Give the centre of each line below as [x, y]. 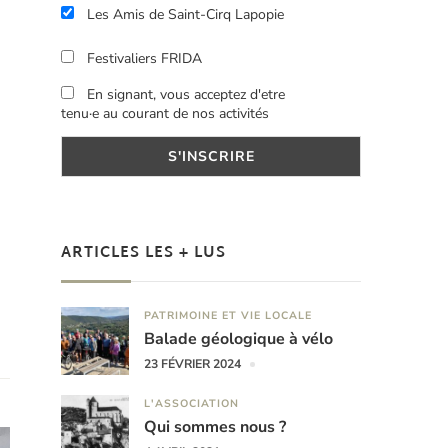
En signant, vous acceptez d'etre [184, 95]
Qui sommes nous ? [215, 427]
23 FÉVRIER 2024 [192, 364]
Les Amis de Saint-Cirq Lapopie [183, 15]
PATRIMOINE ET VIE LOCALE [228, 316]
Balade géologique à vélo [238, 339]
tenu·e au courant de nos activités [165, 114]
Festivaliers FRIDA [142, 58]
